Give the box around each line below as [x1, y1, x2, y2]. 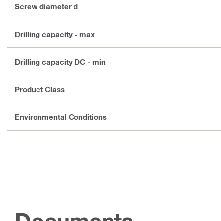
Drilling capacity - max [15, 29, 95, 38]
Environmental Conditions [15, 112, 107, 121]
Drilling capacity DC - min [15, 57, 106, 66]
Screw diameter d [15, 1, 78, 11]
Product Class [15, 84, 65, 94]
